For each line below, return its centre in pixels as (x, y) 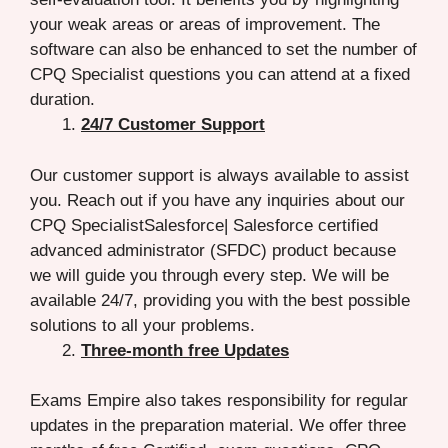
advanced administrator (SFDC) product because (213, 250)
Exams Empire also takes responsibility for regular (219, 401)
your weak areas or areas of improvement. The (205, 25)
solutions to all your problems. (142, 325)
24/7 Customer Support (173, 125)
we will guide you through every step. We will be (209, 275)
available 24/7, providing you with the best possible (220, 300)
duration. (62, 100)
